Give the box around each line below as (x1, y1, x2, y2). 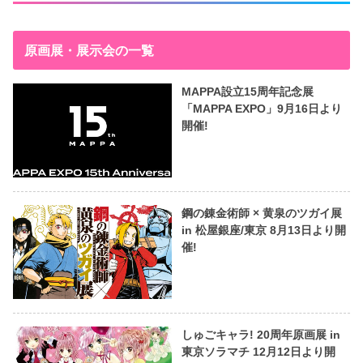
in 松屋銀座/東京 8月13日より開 (181, 224, 346, 237)
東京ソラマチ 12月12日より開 (181, 345, 335, 359)
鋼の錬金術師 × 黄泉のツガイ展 (181, 207, 342, 220)
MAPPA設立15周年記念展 (181, 84, 314, 98)
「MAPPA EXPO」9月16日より (181, 101, 342, 115)
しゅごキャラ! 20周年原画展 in (181, 328, 340, 342)
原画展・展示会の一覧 (23, 42, 154, 58)
